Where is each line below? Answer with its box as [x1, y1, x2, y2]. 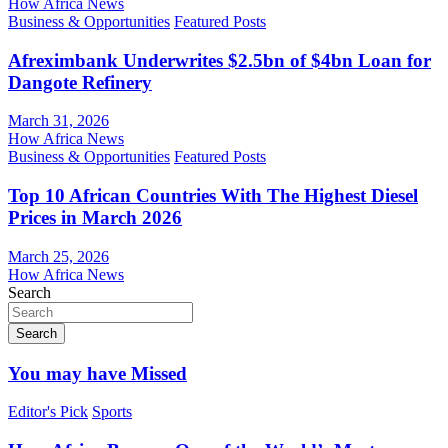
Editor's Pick [8, 403, 88, 421]
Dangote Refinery [8, 71, 152, 93]
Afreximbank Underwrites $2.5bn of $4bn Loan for [8, 49, 431, 71]
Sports [92, 403, 132, 421]
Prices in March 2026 [8, 207, 182, 229]
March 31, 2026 [8, 112, 109, 130]
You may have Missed [8, 362, 187, 384]
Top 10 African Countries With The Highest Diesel [8, 185, 418, 207]
